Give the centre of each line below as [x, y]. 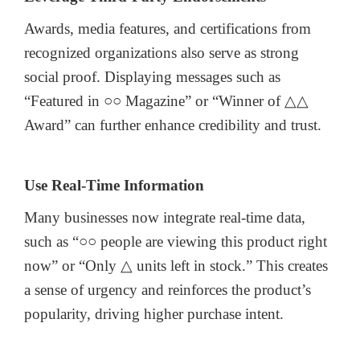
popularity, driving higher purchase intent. [154, 313]
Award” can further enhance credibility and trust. [173, 125]
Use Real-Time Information [114, 185]
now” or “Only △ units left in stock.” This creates [176, 265]
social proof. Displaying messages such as [152, 77]
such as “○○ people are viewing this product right [176, 241]
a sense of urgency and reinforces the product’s [168, 289]
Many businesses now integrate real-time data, [165, 217]
